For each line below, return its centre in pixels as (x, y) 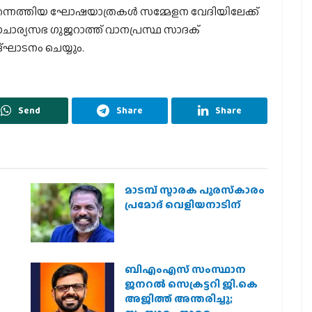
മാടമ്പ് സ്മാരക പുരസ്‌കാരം (195, 190)
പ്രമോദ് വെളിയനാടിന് (183, 204)
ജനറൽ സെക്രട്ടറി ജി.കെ (191, 284)
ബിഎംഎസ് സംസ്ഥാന (185, 269)
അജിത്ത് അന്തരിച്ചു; (179, 298)
